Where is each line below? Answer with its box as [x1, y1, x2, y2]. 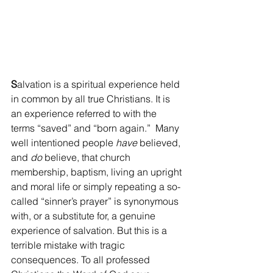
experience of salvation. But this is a [11, 224, 169, 236]
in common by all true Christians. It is [11, 92, 172, 105]
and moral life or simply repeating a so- [11, 180, 180, 193]
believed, [137, 136, 183, 149]
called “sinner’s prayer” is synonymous [11, 194, 181, 207]
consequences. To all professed [11, 253, 152, 266]
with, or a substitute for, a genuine [11, 209, 158, 222]
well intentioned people [11, 136, 116, 149]
